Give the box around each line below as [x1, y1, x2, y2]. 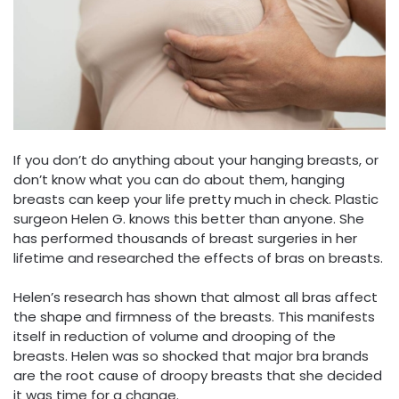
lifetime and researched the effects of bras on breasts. [13, 248, 383, 267]
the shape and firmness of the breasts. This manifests [13, 307, 375, 327]
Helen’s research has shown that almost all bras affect [13, 288, 378, 307]
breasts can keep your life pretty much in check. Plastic [13, 189, 379, 208]
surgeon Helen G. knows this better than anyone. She [13, 208, 364, 228]
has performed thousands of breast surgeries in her [13, 228, 357, 248]
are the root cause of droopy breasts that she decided [13, 366, 382, 386]
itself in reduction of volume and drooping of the [13, 327, 336, 346]
